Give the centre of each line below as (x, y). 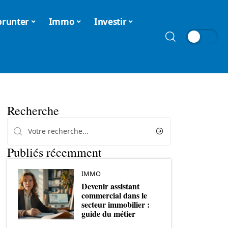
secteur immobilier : (116, 204)
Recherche (33, 110)
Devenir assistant (110, 186)
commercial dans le (114, 195)
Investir (110, 21)
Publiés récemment (54, 152)
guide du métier (108, 213)
